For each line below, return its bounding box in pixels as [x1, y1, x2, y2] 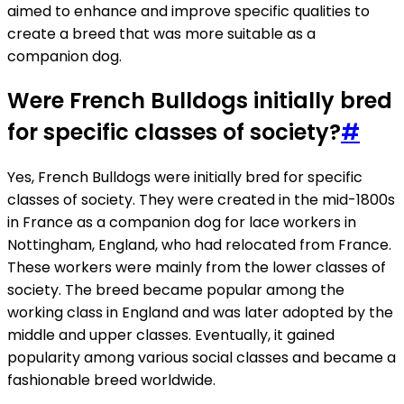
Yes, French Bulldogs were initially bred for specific [7, 167, 363, 188]
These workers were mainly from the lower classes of [7, 257, 386, 279]
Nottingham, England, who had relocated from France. [7, 234, 391, 256]
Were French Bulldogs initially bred [7, 86, 392, 116]
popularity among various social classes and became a [7, 347, 396, 369]
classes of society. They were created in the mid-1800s [7, 189, 395, 211]
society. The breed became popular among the [7, 280, 344, 301]
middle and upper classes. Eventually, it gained [7, 325, 335, 346]
